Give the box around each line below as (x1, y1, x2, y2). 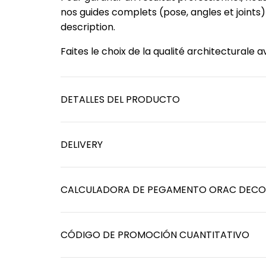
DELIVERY (61, 137, 103, 151)
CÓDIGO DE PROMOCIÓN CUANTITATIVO (61, 227, 249, 242)
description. (61, 20, 115, 34)
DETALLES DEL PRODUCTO (61, 92, 180, 106)
